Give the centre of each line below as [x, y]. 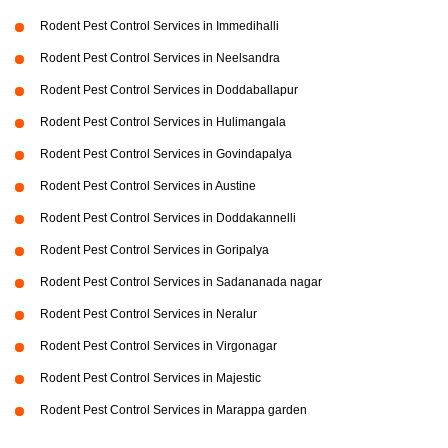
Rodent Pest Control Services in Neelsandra [160, 58]
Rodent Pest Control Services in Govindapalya [166, 154]
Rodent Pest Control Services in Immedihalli [159, 26]
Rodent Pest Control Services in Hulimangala [163, 122]
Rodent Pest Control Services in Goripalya [154, 250]
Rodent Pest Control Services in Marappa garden [173, 410]
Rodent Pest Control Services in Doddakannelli [168, 218]
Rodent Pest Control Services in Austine [148, 186]
